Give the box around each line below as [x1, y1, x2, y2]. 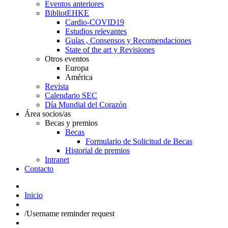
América [65, 73, 93, 82]
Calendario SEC [45, 91, 97, 100]
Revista [45, 82, 69, 91]
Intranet [45, 155, 69, 164]
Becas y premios [45, 119, 98, 128]
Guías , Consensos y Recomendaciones [65, 36, 191, 45]
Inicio [24, 191, 43, 200]
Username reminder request [26, 209, 115, 218]
